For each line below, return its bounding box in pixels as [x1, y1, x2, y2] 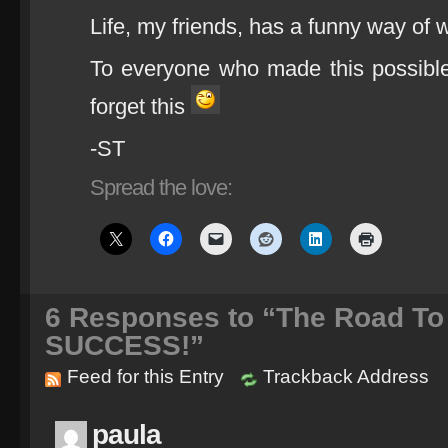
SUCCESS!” [45, 330, 204, 361]
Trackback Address [263, 366, 429, 387]
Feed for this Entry [67, 366, 224, 387]
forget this [90, 94, 191, 119]
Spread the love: [90, 175, 232, 200]
